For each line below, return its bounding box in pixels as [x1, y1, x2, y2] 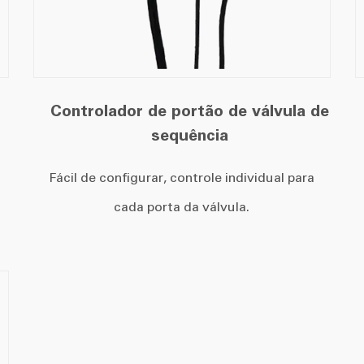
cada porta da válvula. [114, 198, 250, 214]
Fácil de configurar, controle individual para [49, 169, 315, 185]
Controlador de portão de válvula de [50, 100, 330, 120]
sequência [151, 124, 229, 145]
